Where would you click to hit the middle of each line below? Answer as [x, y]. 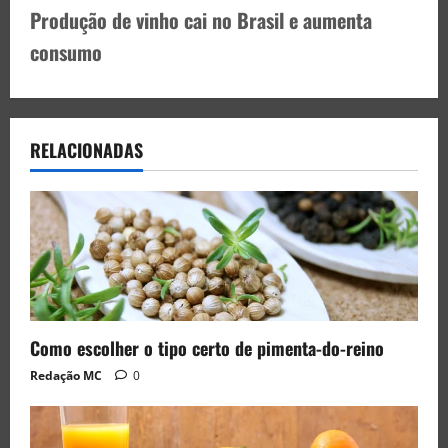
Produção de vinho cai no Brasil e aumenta [201, 20]
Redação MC [66, 375]
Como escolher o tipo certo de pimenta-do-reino [207, 347]
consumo [66, 52]
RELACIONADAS [86, 150]
